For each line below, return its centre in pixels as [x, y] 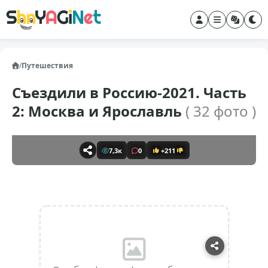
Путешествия [47, 66]
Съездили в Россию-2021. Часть [129, 92]
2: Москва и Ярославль [99, 111]
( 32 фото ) [221, 111]
